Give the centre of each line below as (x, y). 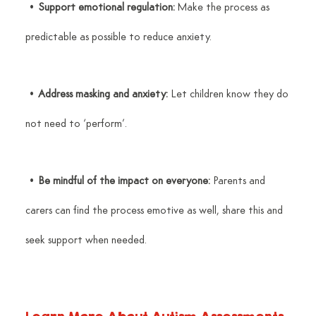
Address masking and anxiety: (103, 95)
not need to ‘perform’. (76, 124)
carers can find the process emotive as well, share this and (155, 211)
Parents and (239, 182)
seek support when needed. (86, 241)
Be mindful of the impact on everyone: (124, 182)
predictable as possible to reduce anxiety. (118, 38)
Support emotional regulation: (106, 8)
